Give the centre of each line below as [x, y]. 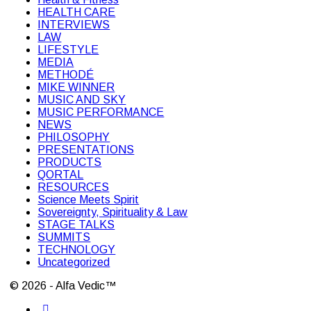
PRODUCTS [70, 162]
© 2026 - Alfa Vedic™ [63, 285]
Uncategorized [74, 262]
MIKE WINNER [76, 87]
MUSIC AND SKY [82, 99]
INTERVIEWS [74, 24]
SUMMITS [64, 237]
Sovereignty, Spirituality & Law [113, 212]
